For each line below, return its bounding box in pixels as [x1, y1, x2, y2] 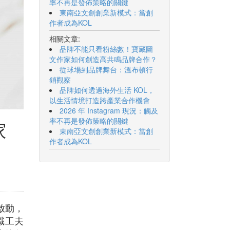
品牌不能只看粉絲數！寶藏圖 [60, 44, 153, 54]
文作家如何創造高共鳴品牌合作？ [49, 54, 157, 64]
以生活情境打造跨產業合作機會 [49, 95, 150, 105]
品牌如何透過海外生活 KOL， [60, 85, 155, 95]
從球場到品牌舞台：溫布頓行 [60, 64, 153, 74]
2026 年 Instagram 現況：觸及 [60, 105, 158, 116]
